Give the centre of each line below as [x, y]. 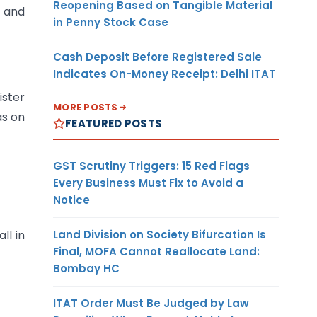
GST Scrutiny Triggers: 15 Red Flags [151, 166]
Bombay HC [86, 268]
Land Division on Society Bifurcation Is [160, 234]
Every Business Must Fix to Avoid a [148, 183]
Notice [71, 200]
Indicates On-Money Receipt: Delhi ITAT [165, 74]
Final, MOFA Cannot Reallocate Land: [156, 251]
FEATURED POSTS [114, 123]
